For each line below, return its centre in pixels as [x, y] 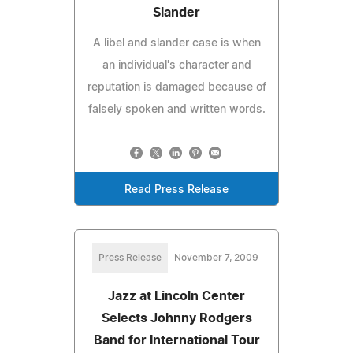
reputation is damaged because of [176, 87]
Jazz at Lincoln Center [176, 296]
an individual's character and [176, 65]
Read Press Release [176, 190]
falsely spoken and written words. [176, 109]
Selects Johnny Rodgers [176, 318]
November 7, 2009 [216, 257]
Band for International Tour [176, 340]
